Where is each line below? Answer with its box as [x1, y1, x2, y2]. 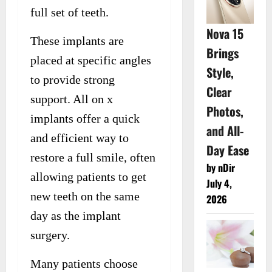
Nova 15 [206, 24, 243, 43]
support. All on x [30, 92, 113, 106]
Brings [206, 44, 239, 63]
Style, [206, 63, 234, 82]
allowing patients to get [30, 169, 146, 183]
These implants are [30, 33, 124, 47]
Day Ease [206, 141, 249, 160]
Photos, [206, 102, 243, 121]
